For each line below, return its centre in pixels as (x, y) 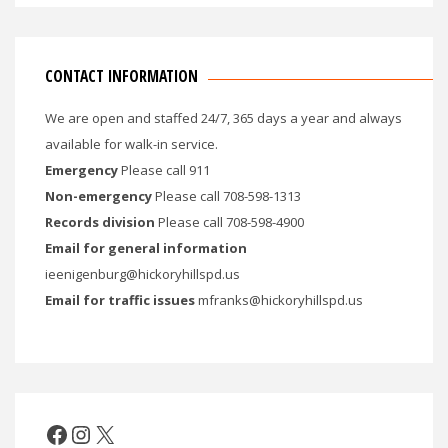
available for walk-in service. (131, 144)
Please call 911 (164, 170)
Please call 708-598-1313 (226, 196)
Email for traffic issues (120, 300)
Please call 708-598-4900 (229, 222)
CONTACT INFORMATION (121, 76)
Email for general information (146, 248)
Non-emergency (98, 196)
